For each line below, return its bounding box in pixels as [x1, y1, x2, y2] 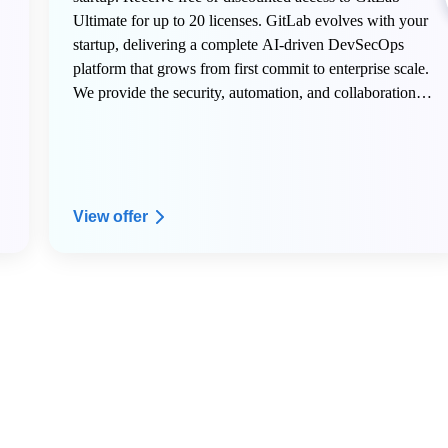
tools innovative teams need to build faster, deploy [72, 108, 387, 125]
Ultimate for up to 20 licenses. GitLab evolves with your [72, 12, 428, 29]
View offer [72, 208, 148, 225]
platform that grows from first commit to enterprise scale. [72, 60, 429, 77]
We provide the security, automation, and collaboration [72, 84, 416, 101]
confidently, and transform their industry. [72, 132, 328, 149]
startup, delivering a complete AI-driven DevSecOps [72, 36, 404, 53]
